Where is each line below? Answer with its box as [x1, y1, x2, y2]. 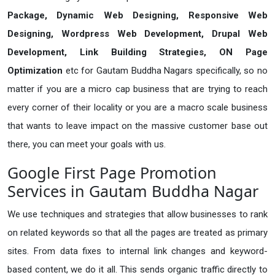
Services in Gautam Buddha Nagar [7, 180, 258, 201]
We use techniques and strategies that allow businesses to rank [7, 208, 268, 220]
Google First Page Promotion [7, 161, 217, 183]
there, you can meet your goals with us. [7, 138, 166, 150]
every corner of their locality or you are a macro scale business [7, 101, 268, 113]
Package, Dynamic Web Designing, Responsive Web [7, 9, 268, 21]
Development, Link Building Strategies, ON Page [7, 46, 268, 58]
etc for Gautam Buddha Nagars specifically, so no [65, 64, 268, 76]
